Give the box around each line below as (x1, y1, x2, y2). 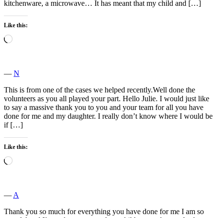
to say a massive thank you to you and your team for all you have (4, 103, 203, 111)
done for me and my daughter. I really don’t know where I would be (4, 111, 213, 120)
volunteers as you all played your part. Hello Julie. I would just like (4, 94, 209, 103)
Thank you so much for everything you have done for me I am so (4, 207, 204, 216)
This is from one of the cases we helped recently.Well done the (4, 85, 195, 94)
